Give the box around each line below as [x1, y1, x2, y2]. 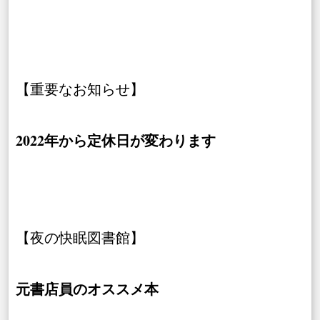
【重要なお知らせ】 [16, 79, 144, 99]
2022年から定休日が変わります [16, 130, 216, 151]
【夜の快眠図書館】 [16, 228, 144, 248]
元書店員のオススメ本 [16, 279, 159, 300]
